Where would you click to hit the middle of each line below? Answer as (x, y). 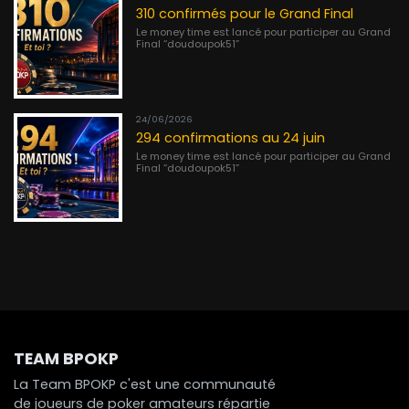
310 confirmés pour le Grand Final (245, 14)
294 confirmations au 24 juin (231, 137)
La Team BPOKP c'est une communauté (145, 384)
